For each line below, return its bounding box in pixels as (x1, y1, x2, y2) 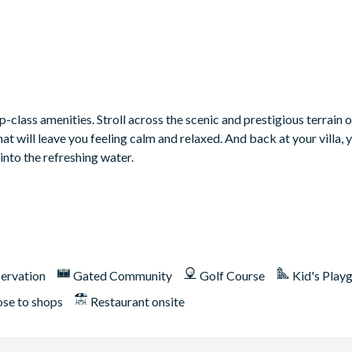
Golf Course (200, 268, 265, 284)
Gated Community (73, 268, 172, 284)
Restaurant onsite (90, 294, 185, 310)
